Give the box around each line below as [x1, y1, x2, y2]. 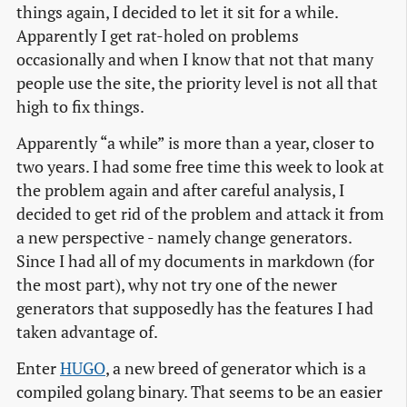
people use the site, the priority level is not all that [16, 73, 378, 94]
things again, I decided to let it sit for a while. [16, 2, 338, 24]
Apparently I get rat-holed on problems [16, 25, 299, 47]
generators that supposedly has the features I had [16, 298, 373, 320]
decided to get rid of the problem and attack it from [16, 203, 384, 225]
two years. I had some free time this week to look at [16, 156, 384, 178]
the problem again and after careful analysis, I [16, 180, 344, 202]
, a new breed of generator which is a [105, 358, 366, 380]
